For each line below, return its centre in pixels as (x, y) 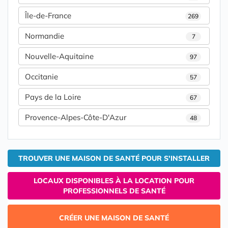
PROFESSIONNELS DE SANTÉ (114, 191)
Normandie (45, 36)
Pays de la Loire (53, 97)
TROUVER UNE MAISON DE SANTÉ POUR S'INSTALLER (114, 159)
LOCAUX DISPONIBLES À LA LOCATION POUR (114, 181)
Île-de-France (48, 16)
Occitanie (41, 77)
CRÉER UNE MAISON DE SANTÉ (114, 218)
